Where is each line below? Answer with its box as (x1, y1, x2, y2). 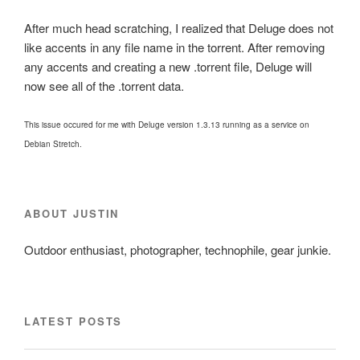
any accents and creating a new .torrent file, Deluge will (24, 57, 312, 75)
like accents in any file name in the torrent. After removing (24, 38, 325, 55)
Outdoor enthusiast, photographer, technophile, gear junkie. (24, 241, 331, 259)
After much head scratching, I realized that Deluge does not (24, 18, 333, 36)
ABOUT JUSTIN (24, 205, 120, 221)
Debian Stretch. (24, 138, 82, 150)
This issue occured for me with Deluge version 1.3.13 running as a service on (24, 119, 309, 131)
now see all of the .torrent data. (24, 76, 184, 94)
